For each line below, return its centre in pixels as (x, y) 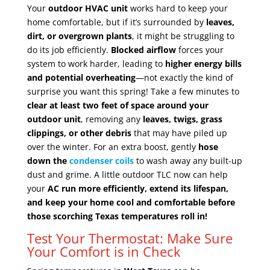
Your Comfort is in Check (104, 251)
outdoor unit (54, 119)
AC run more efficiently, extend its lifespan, (138, 188)
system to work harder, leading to (96, 63)
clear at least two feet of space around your (118, 105)
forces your (199, 49)
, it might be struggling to (183, 36)
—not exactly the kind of (184, 77)
